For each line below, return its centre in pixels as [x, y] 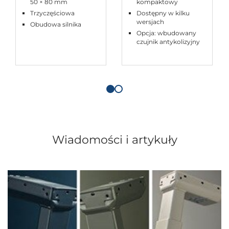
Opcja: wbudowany [166, 33]
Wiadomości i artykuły [114, 140]
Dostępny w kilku [163, 13]
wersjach [150, 22]
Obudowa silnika [56, 25]
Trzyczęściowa [52, 13]
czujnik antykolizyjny [168, 42]
